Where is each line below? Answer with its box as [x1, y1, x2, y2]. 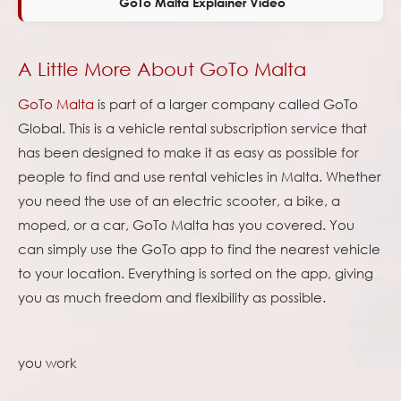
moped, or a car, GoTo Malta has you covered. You [18, 216, 354, 235]
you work [18, 354, 77, 372]
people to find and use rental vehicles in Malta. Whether [18, 167, 381, 186]
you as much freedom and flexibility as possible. [18, 288, 326, 307]
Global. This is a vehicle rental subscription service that [18, 119, 367, 138]
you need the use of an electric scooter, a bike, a [18, 192, 340, 210]
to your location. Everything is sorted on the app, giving [18, 264, 373, 283]
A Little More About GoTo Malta [18, 58, 306, 81]
